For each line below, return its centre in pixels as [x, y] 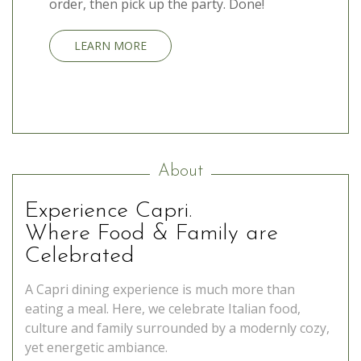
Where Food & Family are [151, 234]
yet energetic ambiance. [96, 348]
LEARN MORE [110, 46]
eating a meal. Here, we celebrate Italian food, [163, 309]
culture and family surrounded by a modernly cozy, [177, 328]
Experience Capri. [108, 212]
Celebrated [80, 257]
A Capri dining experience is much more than [160, 290]
